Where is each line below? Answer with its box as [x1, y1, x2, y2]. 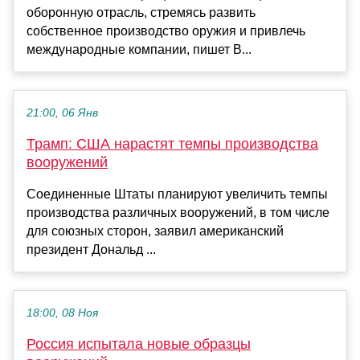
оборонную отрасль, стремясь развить [27, 6, 256, 20]
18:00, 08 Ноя [27, 307, 98, 320]
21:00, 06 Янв [27, 107, 98, 120]
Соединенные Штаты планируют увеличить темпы [27, 187, 328, 202]
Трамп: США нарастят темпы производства [27, 136, 318, 153]
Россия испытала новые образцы [27, 336, 251, 353]
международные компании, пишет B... [27, 43, 252, 57]
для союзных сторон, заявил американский [27, 224, 284, 239]
